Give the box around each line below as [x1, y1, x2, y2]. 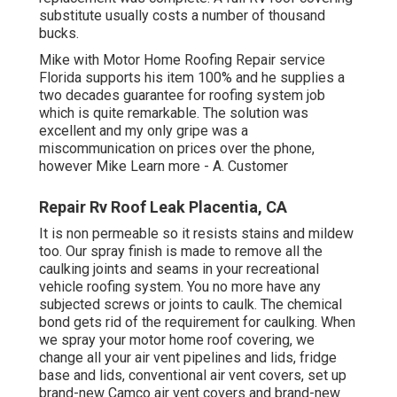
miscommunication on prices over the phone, [39, 139, 315, 157]
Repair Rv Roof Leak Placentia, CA [39, 197, 287, 216]
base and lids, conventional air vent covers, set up [39, 366, 346, 384]
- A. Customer [200, 157, 288, 175]
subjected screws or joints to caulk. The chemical [39, 295, 342, 313]
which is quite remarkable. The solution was [39, 104, 308, 121]
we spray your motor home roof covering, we [39, 331, 315, 348]
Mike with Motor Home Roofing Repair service [39, 51, 325, 68]
